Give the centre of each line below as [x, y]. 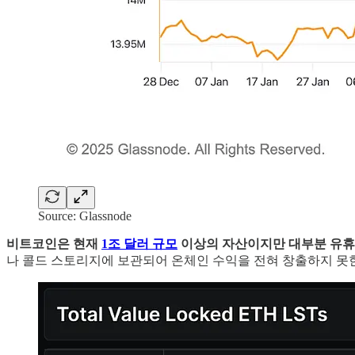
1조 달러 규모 [139, 244]
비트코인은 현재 [54, 244]
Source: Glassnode [85, 216]
